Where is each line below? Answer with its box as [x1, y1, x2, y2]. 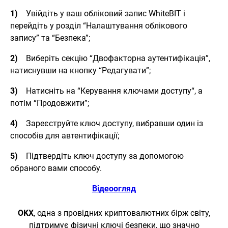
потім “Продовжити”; [10, 98, 89, 108]
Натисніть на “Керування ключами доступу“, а [18, 85, 203, 96]
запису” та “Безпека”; [10, 33, 90, 43]
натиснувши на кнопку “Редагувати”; [10, 65, 151, 75]
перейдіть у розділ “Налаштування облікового [10, 20, 187, 31]
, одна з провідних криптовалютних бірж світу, [34, 208, 210, 218]
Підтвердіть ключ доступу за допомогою [18, 151, 184, 161]
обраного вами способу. [10, 163, 102, 173]
